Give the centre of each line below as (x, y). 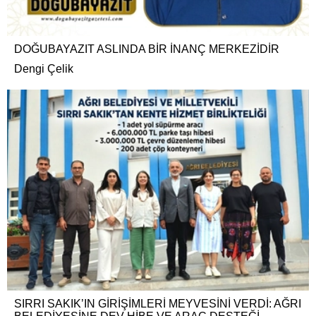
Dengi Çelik (44, 69)
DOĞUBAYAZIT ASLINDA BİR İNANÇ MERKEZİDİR (147, 49)
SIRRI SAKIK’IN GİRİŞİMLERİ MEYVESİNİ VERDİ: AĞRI (158, 304)
